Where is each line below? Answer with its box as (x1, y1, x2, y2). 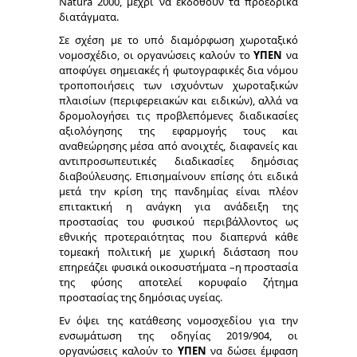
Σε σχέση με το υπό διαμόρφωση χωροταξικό (59, 33, 298, 47)
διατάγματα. (59, 10, 119, 24)
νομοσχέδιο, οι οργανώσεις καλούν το (59, 48, 254, 62)
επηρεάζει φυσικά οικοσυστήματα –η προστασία (59, 260, 298, 274)
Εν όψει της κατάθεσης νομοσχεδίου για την (59, 313, 298, 328)
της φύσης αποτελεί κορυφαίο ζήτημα (59, 275, 298, 289)
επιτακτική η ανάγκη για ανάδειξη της (59, 199, 298, 214)
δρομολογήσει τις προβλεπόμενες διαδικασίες (59, 108, 298, 123)
